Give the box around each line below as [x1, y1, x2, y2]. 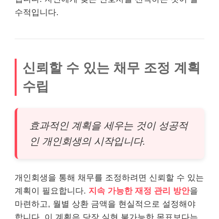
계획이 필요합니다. [15, 186, 88, 196]
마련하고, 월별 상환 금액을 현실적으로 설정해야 [15, 199, 196, 209]
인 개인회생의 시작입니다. [29, 135, 146, 147]
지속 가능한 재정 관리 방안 [88, 186, 190, 196]
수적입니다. [15, 7, 59, 17]
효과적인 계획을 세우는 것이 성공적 [29, 120, 188, 131]
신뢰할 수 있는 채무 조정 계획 [22, 60, 200, 75]
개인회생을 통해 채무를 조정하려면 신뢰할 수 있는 [15, 173, 204, 182]
